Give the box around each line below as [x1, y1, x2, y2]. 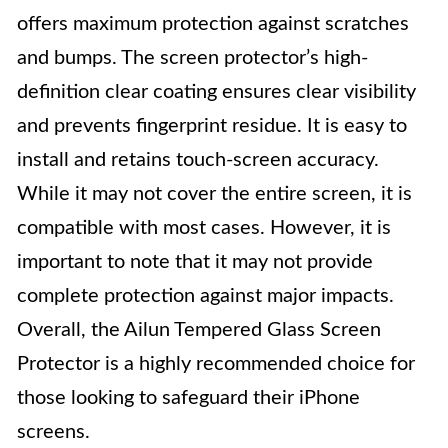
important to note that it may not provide [17, 252, 373, 272]
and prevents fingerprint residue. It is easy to [17, 116, 407, 136]
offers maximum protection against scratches [17, 14, 409, 34]
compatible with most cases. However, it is [17, 218, 391, 238]
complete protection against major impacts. [17, 286, 394, 306]
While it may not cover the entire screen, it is [17, 184, 412, 204]
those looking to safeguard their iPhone [17, 388, 360, 408]
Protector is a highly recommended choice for [17, 354, 415, 374]
